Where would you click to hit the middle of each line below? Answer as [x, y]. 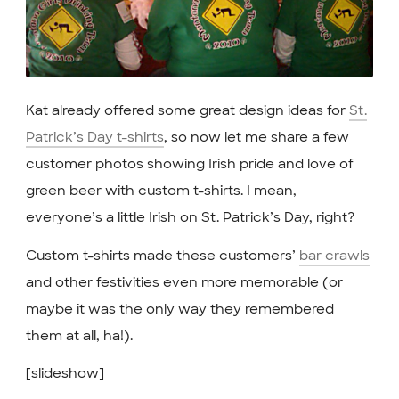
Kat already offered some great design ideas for [187, 111]
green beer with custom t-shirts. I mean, [161, 191]
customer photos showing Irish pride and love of [189, 164]
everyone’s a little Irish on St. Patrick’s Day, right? [190, 218]
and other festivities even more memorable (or [184, 282]
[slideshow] [65, 374]
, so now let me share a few [256, 138]
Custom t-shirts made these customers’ [162, 255]
